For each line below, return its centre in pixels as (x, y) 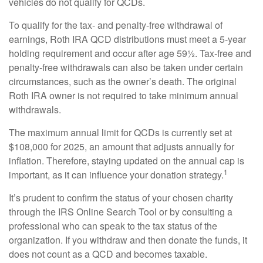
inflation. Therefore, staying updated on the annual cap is (127, 161)
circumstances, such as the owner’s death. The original (123, 81)
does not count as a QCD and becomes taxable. (108, 254)
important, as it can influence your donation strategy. (116, 175)
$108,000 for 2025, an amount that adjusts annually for (122, 146)
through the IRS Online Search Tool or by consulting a (121, 212)
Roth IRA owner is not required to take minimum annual (124, 95)
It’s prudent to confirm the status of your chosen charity (121, 198)
